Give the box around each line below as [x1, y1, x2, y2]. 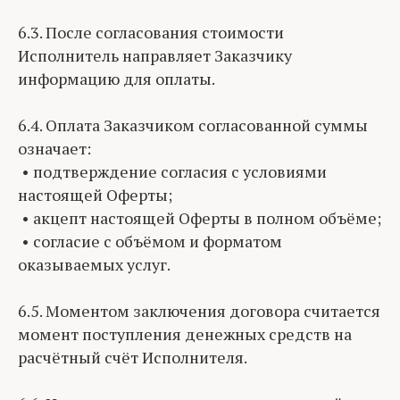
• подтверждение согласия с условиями [18, 161, 327, 182]
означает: [18, 137, 91, 159]
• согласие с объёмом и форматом [18, 230, 282, 252]
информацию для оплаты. [18, 68, 215, 89]
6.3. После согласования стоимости [18, 21, 284, 43]
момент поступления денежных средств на [18, 323, 352, 345]
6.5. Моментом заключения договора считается [18, 300, 380, 321]
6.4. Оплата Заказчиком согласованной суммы [18, 114, 368, 136]
